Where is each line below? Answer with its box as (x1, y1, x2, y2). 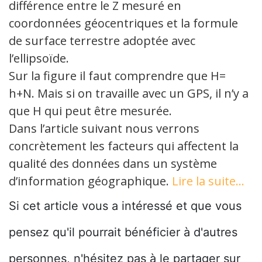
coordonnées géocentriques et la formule (9, 15, 238, 32)
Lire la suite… (172, 173, 244, 189)
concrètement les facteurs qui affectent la (9, 138, 239, 154)
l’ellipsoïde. (9, 50, 69, 67)
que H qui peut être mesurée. (9, 103, 172, 119)
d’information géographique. (9, 173, 172, 189)
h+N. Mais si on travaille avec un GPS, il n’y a (9, 85, 249, 102)
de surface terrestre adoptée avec (9, 33, 195, 49)
